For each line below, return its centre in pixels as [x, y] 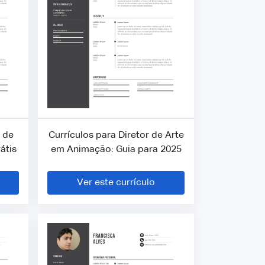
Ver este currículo [116, 182]
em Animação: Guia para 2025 [116, 149]
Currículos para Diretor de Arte [116, 135]
